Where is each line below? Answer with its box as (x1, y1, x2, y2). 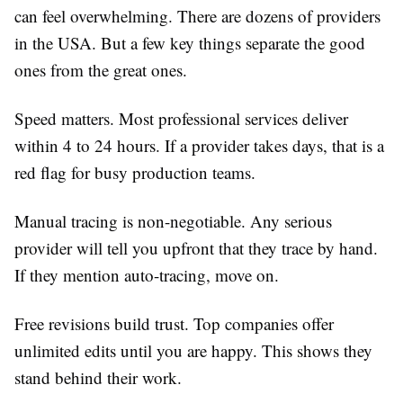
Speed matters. (14, 107, 114, 130)
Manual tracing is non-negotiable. (14, 210, 246, 233)
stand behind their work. (14, 366, 182, 390)
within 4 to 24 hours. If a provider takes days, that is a (14, 134, 384, 157)
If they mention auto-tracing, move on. (14, 264, 279, 287)
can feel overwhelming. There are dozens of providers (14, 4, 381, 28)
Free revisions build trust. (14, 312, 189, 336)
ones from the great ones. (14, 58, 187, 82)
